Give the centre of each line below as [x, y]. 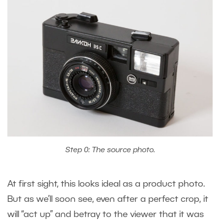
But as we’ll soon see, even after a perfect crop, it [108, 200]
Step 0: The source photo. [110, 151]
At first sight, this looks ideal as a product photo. [106, 184]
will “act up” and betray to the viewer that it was [106, 215]
